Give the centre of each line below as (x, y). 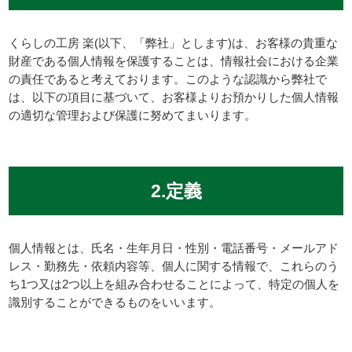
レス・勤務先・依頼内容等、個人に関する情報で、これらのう (174, 266)
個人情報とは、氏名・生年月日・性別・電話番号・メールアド (174, 247)
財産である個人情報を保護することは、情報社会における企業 (174, 60)
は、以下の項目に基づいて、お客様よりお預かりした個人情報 (174, 97)
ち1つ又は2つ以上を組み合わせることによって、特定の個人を (174, 284)
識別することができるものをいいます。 (115, 302)
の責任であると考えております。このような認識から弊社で (168, 79)
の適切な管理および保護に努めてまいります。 (133, 115)
